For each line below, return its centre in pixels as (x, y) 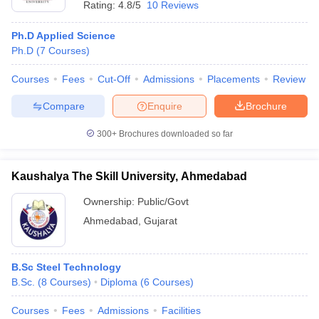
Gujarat (161, 221)
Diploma (119, 282)
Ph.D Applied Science (63, 36)
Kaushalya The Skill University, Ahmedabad (129, 176)
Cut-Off (114, 79)
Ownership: (110, 202)
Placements (234, 79)
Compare (63, 106)
